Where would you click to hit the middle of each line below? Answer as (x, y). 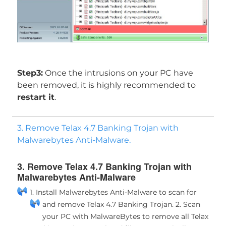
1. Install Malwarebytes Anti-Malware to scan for (113, 192)
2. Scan (187, 204)
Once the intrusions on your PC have (118, 73)
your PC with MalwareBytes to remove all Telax (125, 216)
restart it (36, 97)
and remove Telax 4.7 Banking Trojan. (108, 204)
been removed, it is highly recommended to (106, 85)
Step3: (30, 73)
